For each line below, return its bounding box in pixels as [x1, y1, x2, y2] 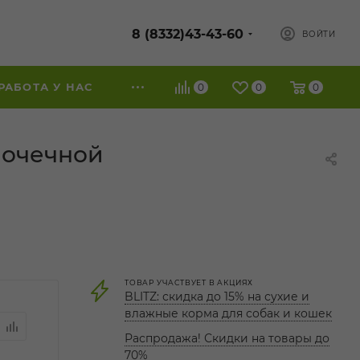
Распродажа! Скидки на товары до [125, 331, 329, 346]
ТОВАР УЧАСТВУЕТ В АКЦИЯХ [125, 278, 254, 287]
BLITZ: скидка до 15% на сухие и [125, 289, 309, 304]
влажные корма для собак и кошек [125, 306, 332, 321]
